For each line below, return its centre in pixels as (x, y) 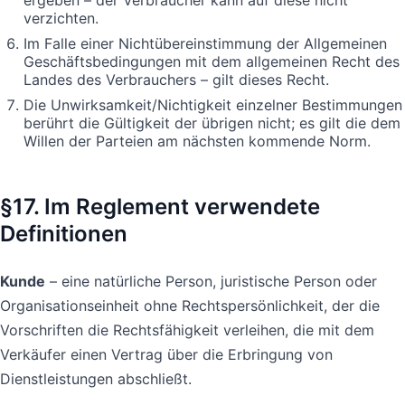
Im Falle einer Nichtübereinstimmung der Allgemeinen (205, 43)
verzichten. (61, 18)
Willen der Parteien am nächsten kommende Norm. (197, 141)
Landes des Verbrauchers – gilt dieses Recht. (176, 79)
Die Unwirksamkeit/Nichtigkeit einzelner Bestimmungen (213, 104)
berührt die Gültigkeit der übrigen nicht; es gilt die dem (212, 122)
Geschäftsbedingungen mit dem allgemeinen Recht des (212, 61)
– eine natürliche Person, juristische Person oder (211, 281)
